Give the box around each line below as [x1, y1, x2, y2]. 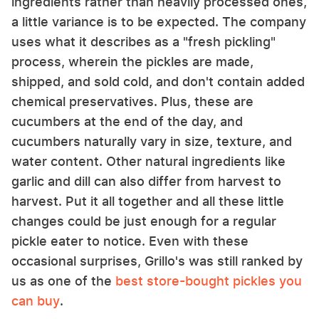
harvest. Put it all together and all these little [11, 193, 284, 209]
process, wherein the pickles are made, [11, 53, 253, 69]
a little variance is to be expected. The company [11, 14, 306, 29]
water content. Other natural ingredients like [11, 153, 286, 169]
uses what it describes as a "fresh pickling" [11, 33, 276, 49]
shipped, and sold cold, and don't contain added [11, 73, 305, 89]
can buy [11, 293, 60, 308]
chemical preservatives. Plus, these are [11, 93, 253, 109]
